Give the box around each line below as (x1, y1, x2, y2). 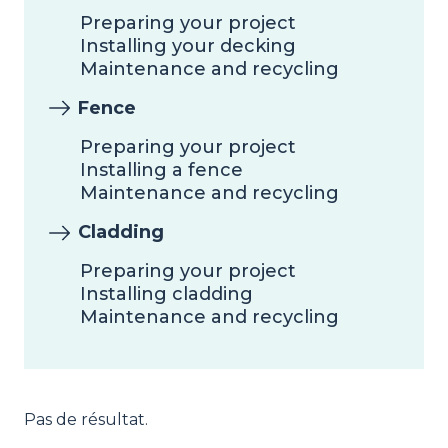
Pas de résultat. (24, 410, 148, 430)
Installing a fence (80, 158, 243, 181)
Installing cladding (80, 283, 253, 306)
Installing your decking (80, 34, 296, 57)
